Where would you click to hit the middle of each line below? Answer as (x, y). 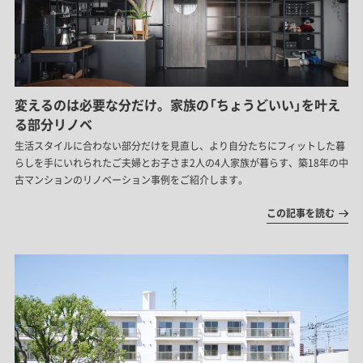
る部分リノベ (53, 124)
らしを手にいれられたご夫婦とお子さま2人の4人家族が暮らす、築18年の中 (181, 163)
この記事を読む (301, 214)
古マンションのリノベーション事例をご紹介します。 (131, 180)
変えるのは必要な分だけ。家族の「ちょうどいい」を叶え (177, 105)
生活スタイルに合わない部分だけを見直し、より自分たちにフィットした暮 (179, 146)
